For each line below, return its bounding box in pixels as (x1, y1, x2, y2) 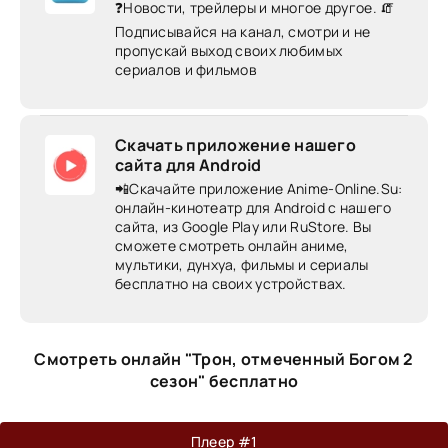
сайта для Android (115, 154, 262, 176)
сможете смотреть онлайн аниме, (115, 236, 349, 255)
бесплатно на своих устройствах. (115, 274, 347, 293)
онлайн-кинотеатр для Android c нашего (115, 198, 392, 217)
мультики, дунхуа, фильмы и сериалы (115, 255, 369, 274)
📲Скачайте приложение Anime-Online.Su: (115, 179, 403, 198)
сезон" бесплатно (149, 370, 299, 392)
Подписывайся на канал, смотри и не (115, 22, 371, 41)
